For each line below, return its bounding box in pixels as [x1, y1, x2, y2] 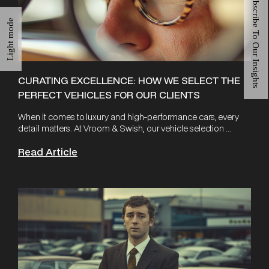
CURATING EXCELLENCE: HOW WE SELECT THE [18, 73, 240, 87]
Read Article [18, 145, 77, 159]
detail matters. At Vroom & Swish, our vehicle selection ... [18, 122, 232, 134]
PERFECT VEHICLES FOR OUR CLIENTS [18, 88, 200, 101]
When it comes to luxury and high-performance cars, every [18, 111, 240, 122]
